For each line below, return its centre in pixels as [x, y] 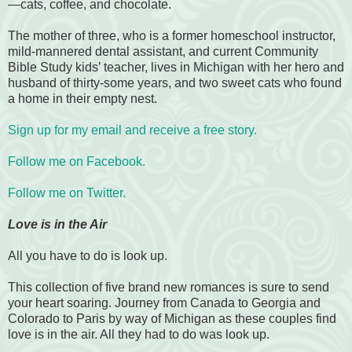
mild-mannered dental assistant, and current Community [163, 52]
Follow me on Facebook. [77, 162]
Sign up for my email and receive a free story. [132, 130]
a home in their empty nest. [82, 99]
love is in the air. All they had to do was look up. [139, 335]
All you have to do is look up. [88, 256]
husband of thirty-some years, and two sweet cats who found [175, 83]
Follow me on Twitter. [67, 193]
